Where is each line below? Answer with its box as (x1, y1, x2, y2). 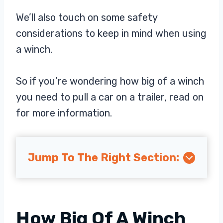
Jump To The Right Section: (28, 151, 179, 164)
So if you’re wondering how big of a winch (16, 75, 204, 87)
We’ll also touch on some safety (16, 11, 157, 23)
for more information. (16, 107, 112, 119)
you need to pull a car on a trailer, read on (16, 91, 204, 103)
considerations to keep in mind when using (16, 27, 207, 39)
